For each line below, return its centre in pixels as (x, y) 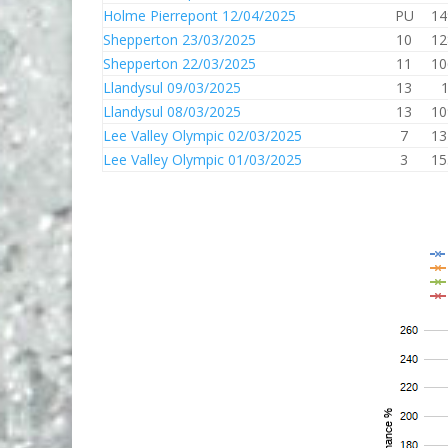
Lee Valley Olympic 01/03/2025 (202, 159)
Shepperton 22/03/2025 (179, 63)
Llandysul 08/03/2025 (172, 111)
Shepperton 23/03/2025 (179, 39)
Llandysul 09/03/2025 (172, 87)
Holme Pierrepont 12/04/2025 (199, 15)
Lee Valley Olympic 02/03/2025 (202, 135)
